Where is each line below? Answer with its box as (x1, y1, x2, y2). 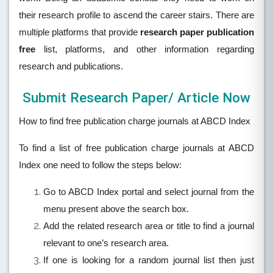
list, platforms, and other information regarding (35, 44, 254, 55)
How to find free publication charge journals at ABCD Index (19, 116, 250, 127)
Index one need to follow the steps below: (19, 160, 182, 171)
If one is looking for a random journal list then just (43, 255, 254, 266)
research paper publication (140, 27, 254, 38)
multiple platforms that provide (19, 27, 140, 38)
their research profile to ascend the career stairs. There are (19, 10, 254, 21)
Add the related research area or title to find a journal (43, 221, 254, 232)
